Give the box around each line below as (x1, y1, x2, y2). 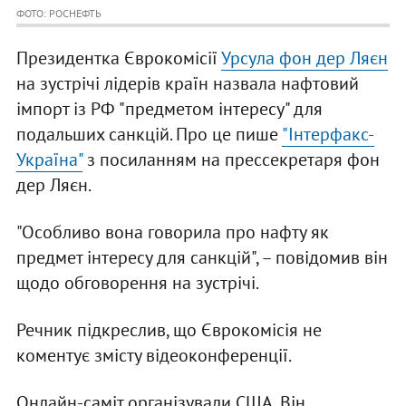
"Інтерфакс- (281, 122, 374, 147)
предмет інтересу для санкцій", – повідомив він (15, 246, 388, 270)
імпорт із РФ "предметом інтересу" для (15, 97, 323, 121)
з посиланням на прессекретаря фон (82, 148, 380, 172)
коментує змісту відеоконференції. (15, 343, 292, 368)
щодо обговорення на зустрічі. (15, 271, 262, 295)
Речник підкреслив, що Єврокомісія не (15, 318, 322, 343)
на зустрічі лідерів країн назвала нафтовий (15, 72, 359, 96)
